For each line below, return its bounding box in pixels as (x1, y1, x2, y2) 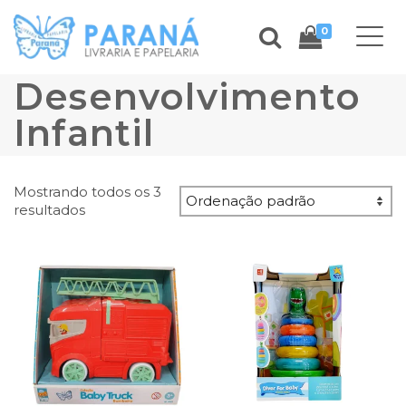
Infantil (14, 111, 155, 155)
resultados (14, 201, 85, 218)
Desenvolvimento (14, 74, 362, 119)
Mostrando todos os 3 (14, 183, 161, 200)
